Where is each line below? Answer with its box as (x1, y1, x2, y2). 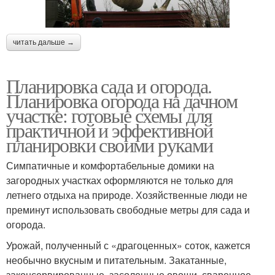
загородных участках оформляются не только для (6, 173, 233, 188)
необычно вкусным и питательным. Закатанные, (6, 253, 227, 268)
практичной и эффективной (6, 117, 213, 144)
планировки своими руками (6, 131, 213, 158)
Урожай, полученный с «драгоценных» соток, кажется (6, 238, 250, 253)
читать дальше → (13, 38, 74, 47)
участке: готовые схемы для (6, 102, 212, 129)
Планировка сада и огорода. (6, 72, 212, 99)
